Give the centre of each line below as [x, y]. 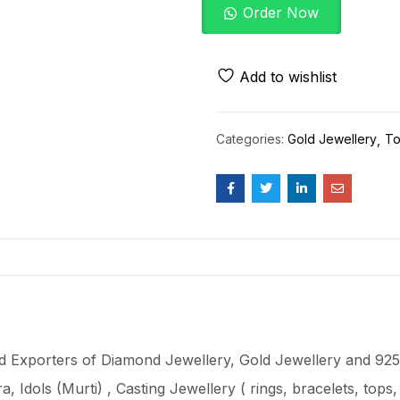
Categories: [252, 139]
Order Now [281, 12]
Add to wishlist [288, 77]
